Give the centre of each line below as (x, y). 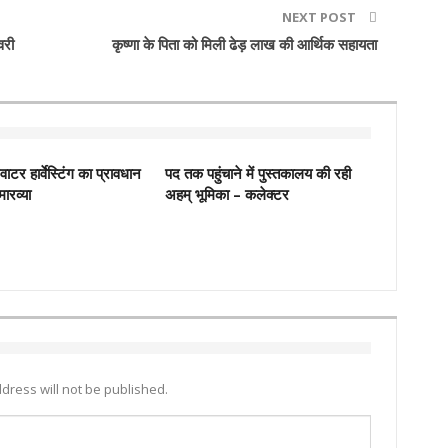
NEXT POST (321, 17)
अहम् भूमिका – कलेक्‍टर (226, 194)
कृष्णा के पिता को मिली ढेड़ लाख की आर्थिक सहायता (245, 44)
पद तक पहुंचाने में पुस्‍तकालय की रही (257, 173)
